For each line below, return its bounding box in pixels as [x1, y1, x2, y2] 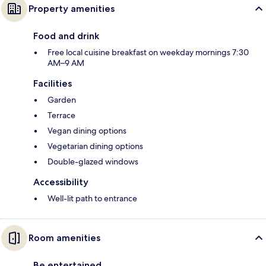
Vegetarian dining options [47, 140, 143, 151]
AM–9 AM [47, 57, 84, 68]
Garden [47, 94, 76, 105]
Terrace [47, 109, 75, 121]
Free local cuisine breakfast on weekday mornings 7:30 [47, 46, 249, 58]
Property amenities [28, 2, 115, 14]
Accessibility [33, 176, 88, 188]
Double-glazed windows [47, 156, 138, 167]
